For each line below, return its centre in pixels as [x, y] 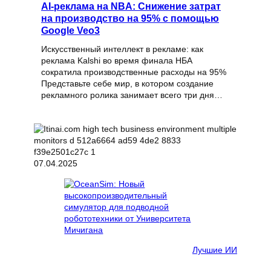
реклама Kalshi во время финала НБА [117, 61]
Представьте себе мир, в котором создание [127, 84]
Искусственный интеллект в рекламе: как [122, 49]
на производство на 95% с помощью [130, 18]
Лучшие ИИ [215, 250]
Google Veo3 [70, 31]
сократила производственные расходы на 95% [134, 72]
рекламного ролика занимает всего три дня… [132, 95]
